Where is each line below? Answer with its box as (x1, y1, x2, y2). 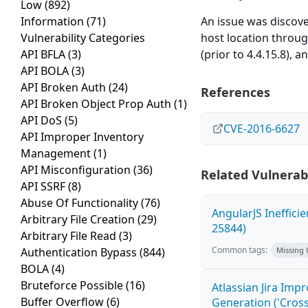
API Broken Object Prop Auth (21, 96, 174, 112)
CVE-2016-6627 (223, 121, 300, 137)
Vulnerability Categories (21, 30, 145, 46)
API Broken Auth (21, 80, 109, 96)
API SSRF (21, 179, 68, 195)
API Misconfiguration (21, 162, 133, 178)
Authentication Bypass (21, 245, 140, 261)
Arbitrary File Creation (21, 212, 137, 228)
